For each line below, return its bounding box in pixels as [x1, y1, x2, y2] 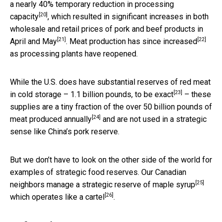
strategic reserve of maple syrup [82, 179, 195, 189]
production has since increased [89, 36, 197, 46]
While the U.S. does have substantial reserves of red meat [10, 77, 211, 87]
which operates [10, 192, 65, 202]
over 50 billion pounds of [126, 102, 212, 111]
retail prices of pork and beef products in [62, 24, 203, 34]
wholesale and [10, 24, 62, 34]
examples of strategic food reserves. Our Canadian [10, 167, 186, 177]
